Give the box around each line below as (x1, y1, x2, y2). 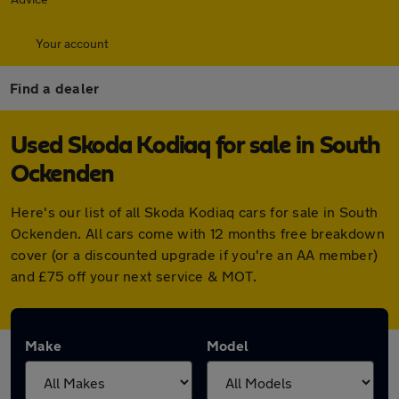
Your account (36, 36, 109, 51)
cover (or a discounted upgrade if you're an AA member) (11, 246, 379, 263)
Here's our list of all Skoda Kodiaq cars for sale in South (11, 203, 379, 220)
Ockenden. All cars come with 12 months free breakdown (11, 224, 385, 241)
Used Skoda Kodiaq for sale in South (11, 134, 380, 159)
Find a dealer (10, 79, 100, 96)
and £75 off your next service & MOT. (11, 267, 256, 284)
